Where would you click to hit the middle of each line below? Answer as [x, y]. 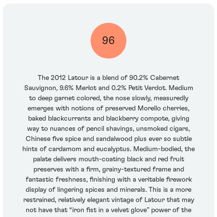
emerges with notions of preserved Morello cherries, [108, 109]
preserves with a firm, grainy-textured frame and [108, 170]
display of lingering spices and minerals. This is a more [108, 190]
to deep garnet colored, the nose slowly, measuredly [108, 99]
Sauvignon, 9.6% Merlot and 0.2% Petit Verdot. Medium [108, 88]
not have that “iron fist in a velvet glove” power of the [108, 210]
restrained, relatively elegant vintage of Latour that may [108, 200]
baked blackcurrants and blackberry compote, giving [108, 119]
